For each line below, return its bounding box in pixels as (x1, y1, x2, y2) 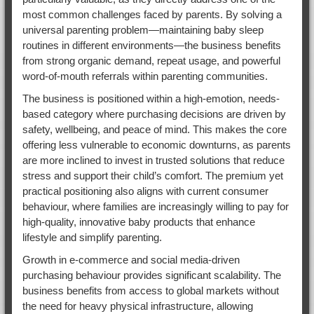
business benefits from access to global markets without (22, 284, 279, 296)
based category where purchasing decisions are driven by (22, 107, 286, 120)
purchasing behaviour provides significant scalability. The (22, 268, 281, 281)
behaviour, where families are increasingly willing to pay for (22, 200, 289, 212)
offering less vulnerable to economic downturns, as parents (22, 138, 291, 151)
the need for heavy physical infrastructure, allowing (22, 299, 253, 312)
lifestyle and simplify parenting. (22, 231, 162, 243)
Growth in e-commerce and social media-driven (22, 253, 240, 266)
